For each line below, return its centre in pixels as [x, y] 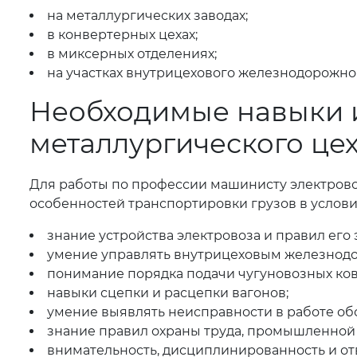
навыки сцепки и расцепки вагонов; [168, 293]
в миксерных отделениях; [132, 54]
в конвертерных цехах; [122, 35]
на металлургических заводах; [147, 16]
